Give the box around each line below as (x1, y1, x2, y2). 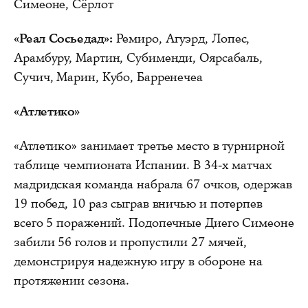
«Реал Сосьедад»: (14, 30, 113, 47)
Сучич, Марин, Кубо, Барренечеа (14, 68, 203, 85)
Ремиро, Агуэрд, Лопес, (112, 30, 250, 47)
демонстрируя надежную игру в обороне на (14, 252, 263, 269)
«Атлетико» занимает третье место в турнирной (14, 137, 285, 154)
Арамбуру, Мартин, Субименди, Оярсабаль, (14, 49, 263, 66)
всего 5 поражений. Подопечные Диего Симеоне (14, 214, 294, 231)
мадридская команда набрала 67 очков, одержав (14, 175, 292, 192)
